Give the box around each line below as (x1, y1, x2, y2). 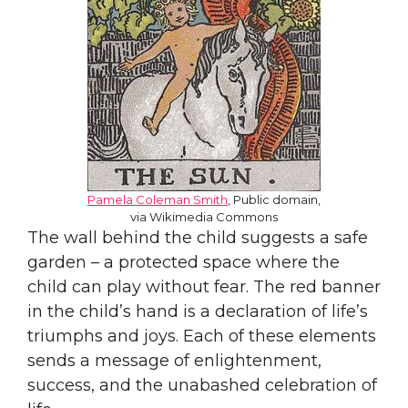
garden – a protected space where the (27, 251, 340, 272)
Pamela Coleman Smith (87, 191, 228, 207)
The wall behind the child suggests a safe (27, 227, 368, 248)
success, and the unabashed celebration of (27, 374, 377, 395)
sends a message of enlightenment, (27, 350, 321, 371)
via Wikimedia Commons (130, 209, 278, 224)
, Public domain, (228, 191, 321, 207)
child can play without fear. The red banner (27, 276, 381, 297)
